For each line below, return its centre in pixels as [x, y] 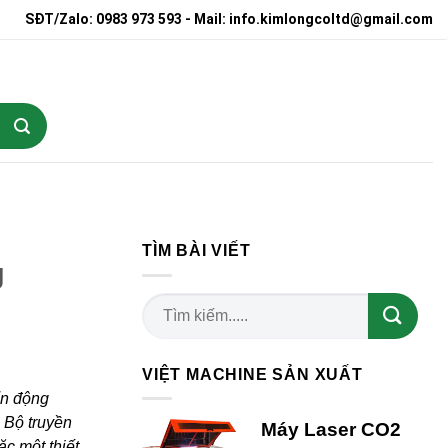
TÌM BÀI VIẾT [196, 250]
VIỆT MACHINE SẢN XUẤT [252, 374]
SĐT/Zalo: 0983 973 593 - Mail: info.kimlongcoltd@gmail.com [229, 19]
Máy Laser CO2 [331, 430]
